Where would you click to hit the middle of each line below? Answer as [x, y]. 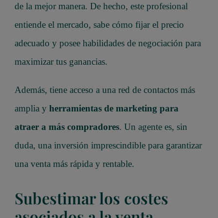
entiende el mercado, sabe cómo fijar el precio [99, 24]
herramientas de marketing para [114, 108]
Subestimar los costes [91, 198]
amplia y [32, 108]
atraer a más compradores [67, 127]
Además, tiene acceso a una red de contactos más [105, 90]
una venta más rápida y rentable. [74, 163]
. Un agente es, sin [153, 127]
